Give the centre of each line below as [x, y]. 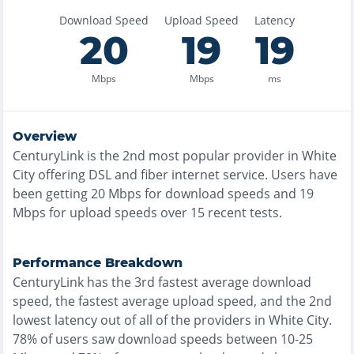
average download [255, 282]
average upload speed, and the [215, 301]
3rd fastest [166, 282]
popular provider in [241, 156]
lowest [32, 320]
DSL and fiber [128, 175]
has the [109, 282]
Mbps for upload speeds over [100, 213]
